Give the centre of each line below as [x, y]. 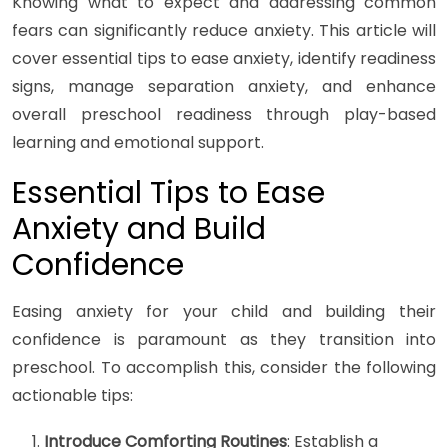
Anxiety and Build [139, 229]
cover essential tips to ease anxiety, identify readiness [224, 59]
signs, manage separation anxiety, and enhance [224, 87]
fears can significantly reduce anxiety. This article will [224, 31]
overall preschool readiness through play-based [224, 115]
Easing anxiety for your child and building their [224, 312]
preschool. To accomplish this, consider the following [224, 368]
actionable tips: [72, 396]
